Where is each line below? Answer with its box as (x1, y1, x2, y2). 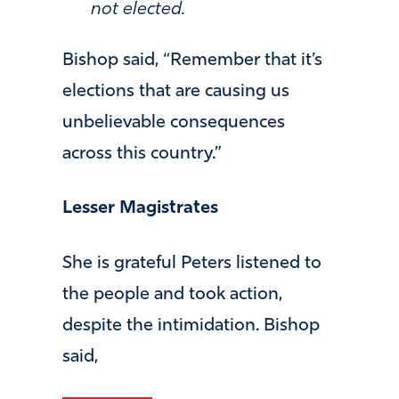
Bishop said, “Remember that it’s (62, 51, 322, 69)
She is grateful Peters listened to (62, 254, 322, 273)
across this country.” (62, 144, 222, 163)
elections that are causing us (62, 82, 289, 101)
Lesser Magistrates (62, 199, 218, 218)
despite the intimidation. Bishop (62, 316, 320, 335)
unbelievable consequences (62, 113, 285, 132)
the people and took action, (62, 285, 282, 304)
